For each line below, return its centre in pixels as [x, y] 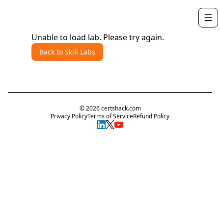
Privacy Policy [69, 116]
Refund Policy [151, 116]
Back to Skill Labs [67, 52]
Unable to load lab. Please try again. [98, 37]
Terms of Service [110, 116]
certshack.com [120, 108]
